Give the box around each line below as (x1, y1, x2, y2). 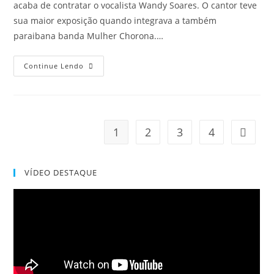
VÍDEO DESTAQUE (24, 167, 98, 178)
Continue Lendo (24, 61, 84, 70)
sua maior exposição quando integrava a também (13, 15, 217, 26)
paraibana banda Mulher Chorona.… (13, 30, 164, 42)
